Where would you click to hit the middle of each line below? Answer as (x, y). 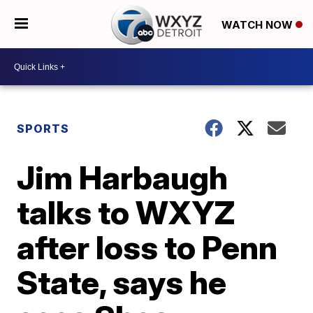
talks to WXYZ (126, 212)
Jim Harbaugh (123, 177)
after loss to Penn (147, 247)
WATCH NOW (258, 24)
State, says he (122, 282)
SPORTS (43, 129)
